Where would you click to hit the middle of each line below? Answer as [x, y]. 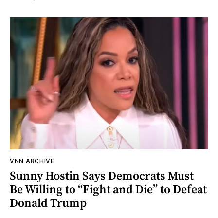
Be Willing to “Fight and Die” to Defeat [108, 189]
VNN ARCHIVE [32, 161]
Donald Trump [48, 202]
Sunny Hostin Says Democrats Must [102, 175]
